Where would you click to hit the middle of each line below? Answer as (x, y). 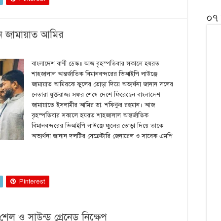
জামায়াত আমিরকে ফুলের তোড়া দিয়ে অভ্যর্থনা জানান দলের (102, 84)
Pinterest (32, 182)
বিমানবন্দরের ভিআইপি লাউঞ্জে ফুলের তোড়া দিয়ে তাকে (97, 126)
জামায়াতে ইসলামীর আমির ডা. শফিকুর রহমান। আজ (93, 105)
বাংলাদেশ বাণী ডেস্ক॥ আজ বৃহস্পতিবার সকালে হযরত (95, 64)
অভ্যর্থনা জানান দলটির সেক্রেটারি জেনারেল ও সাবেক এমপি (102, 136)
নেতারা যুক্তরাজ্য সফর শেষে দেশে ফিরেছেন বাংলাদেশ (96, 95)
